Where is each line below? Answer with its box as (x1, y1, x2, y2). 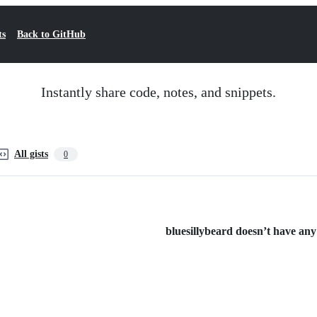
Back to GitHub (17, 29, 86, 40)
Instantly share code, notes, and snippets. (41, 84, 276, 100)
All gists (14, 149, 48, 159)
